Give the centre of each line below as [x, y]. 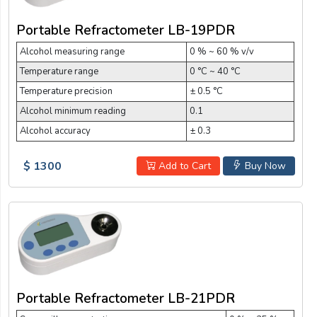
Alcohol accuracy [55, 131]
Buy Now [264, 166]
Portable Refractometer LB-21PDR [126, 299]
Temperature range [59, 71]
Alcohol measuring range [72, 51]
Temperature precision [66, 91]
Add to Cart [183, 166]
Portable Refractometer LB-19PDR [126, 30]
